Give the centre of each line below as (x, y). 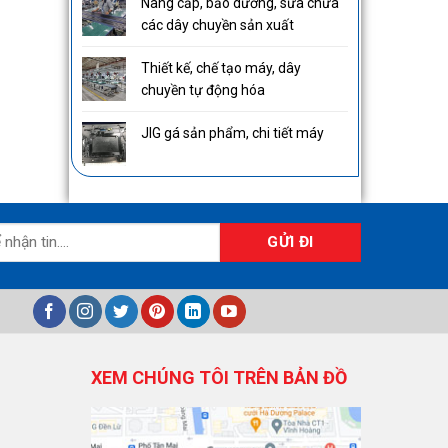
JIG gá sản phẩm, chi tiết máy (232, 133)
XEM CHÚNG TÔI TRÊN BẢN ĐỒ (219, 377)
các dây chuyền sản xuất (217, 25)
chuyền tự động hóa (202, 90)
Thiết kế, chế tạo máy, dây (220, 68)
